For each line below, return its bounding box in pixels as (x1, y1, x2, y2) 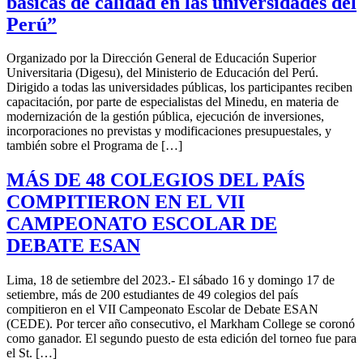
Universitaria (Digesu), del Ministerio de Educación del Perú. (6, 66, 318, 80)
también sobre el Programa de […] (6, 139, 182, 153)
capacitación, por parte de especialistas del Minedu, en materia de (6, 95, 339, 109)
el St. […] (6, 346, 57, 361)
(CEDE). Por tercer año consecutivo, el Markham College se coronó (6, 317, 355, 331)
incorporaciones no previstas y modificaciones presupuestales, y (6, 124, 331, 139)
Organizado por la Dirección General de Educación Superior (6, 51, 316, 66)
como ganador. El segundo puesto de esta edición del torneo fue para (6, 331, 357, 346)
